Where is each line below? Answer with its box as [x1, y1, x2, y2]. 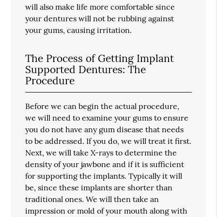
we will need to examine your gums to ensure [25, 112, 189, 123]
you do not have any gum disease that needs [25, 124, 184, 134]
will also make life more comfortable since [25, 1, 175, 12]
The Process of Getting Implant [25, 51, 174, 65]
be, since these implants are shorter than [25, 182, 173, 192]
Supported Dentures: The [25, 62, 146, 76]
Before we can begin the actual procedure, [25, 101, 180, 111]
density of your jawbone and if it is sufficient [25, 159, 185, 169]
